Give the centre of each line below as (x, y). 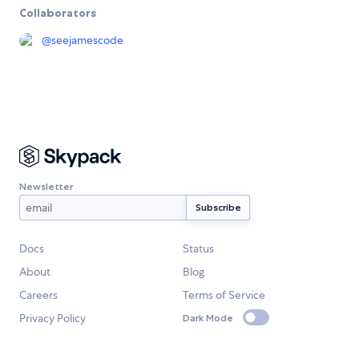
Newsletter (46, 186)
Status (198, 249)
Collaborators (58, 13)
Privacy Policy (52, 319)
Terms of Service (224, 295)
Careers (38, 295)
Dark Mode (208, 317)
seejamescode (87, 40)
